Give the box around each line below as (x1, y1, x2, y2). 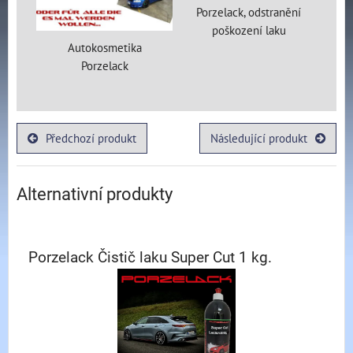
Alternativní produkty (17, 184, 173, 204)
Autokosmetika (67, 39, 142, 55)
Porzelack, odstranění (196, 3, 301, 20)
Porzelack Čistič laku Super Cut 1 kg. (28, 247, 272, 266)
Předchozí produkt (46, 129, 137, 146)
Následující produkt (210, 129, 307, 146)
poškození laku (211, 21, 286, 38)
